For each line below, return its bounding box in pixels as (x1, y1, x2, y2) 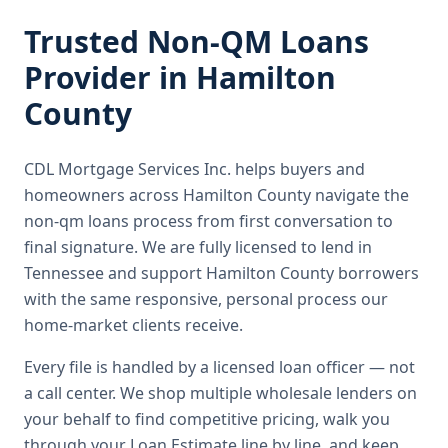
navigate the (311, 184, 409, 206)
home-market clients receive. (24, 314, 243, 336)
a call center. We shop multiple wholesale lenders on (24, 382, 417, 404)
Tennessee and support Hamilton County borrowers (24, 262, 419, 284)
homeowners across (24, 184, 183, 206)
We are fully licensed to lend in (142, 236, 372, 258)
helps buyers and (231, 158, 365, 180)
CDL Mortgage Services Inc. (24, 158, 231, 180)
